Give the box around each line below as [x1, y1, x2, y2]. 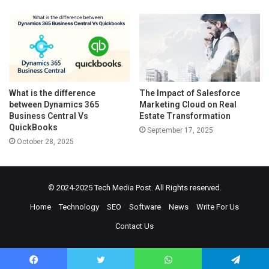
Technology [59, 202, 99, 212]
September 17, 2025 [147, 126, 213, 135]
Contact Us [115, 222, 154, 231]
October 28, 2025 [17, 138, 74, 147]
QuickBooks [9, 122, 58, 133]
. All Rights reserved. [151, 183, 222, 193]
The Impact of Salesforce [139, 88, 240, 98]
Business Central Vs [9, 111, 88, 121]
